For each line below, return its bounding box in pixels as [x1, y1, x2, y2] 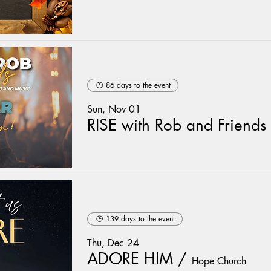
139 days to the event [106, 213, 175, 224]
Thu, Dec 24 [87, 236, 139, 249]
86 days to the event [106, 79, 171, 90]
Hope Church [192, 254, 246, 267]
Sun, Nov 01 [87, 102, 141, 116]
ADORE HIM [87, 248, 173, 269]
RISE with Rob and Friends [87, 114, 266, 135]
